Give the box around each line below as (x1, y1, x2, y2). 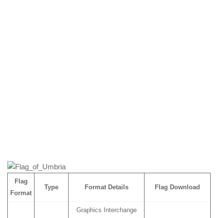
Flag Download (155, 183, 200, 191)
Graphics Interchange (76, 206, 137, 214)
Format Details (84, 183, 128, 191)
